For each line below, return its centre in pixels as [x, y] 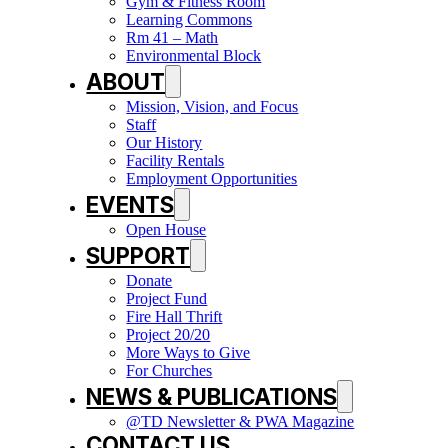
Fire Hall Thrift [174, 317]
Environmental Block [194, 56]
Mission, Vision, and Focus [212, 107]
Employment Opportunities [212, 179]
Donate [149, 281]
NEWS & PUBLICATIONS [212, 397]
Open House [166, 230]
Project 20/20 [168, 335]
